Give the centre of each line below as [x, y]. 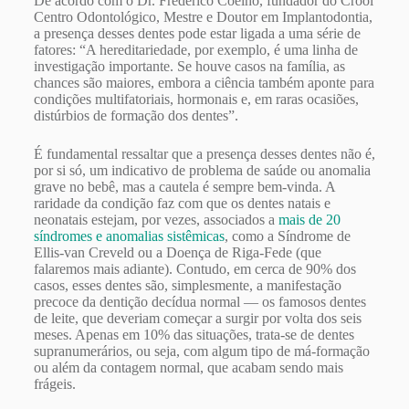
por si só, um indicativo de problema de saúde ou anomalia [202, 171]
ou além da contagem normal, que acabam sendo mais [188, 368]
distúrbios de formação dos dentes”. [136, 116]
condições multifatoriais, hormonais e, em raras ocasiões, [196, 100]
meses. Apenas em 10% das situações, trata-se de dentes [194, 335]
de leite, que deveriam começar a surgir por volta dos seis [197, 319]
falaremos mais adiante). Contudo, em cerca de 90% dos [194, 269]
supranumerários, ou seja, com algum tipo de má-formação [201, 351]
